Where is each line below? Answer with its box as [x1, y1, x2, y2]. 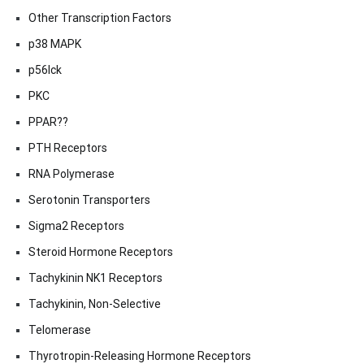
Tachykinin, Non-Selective [28, 297, 161, 311]
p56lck [28, 63, 62, 77]
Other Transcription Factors [28, 11, 171, 25]
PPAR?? [28, 115, 68, 129]
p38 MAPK [28, 37, 81, 51]
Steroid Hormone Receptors [28, 245, 173, 259]
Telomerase [28, 323, 91, 337]
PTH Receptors [28, 141, 107, 155]
